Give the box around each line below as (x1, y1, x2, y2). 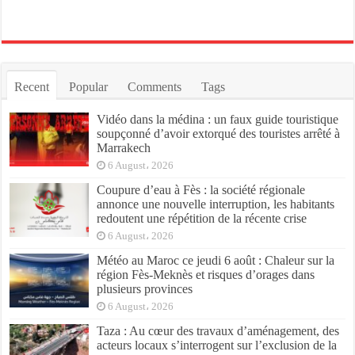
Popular (69, 79, 109, 94)
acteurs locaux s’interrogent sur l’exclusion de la (97, 338, 338, 352)
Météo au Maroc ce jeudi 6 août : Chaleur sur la (97, 253, 335, 267)
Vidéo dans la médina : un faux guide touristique (97, 112, 339, 126)
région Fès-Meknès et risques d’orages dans (97, 267, 315, 281)
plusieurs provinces (97, 281, 193, 296)
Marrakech (97, 140, 151, 155)
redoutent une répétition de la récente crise (97, 211, 307, 225)
